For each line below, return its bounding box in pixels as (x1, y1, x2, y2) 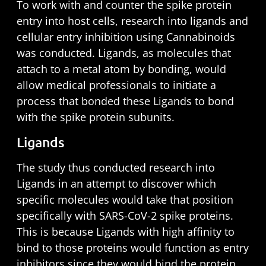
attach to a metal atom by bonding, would (16, 61, 226, 76)
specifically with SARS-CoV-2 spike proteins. (16, 208, 233, 223)
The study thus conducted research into (16, 160, 215, 175)
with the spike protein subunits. (16, 109, 175, 124)
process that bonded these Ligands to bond (16, 93, 234, 108)
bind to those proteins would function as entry (16, 240, 249, 255)
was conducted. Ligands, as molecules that (16, 45, 231, 60)
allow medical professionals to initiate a (16, 77, 216, 92)
